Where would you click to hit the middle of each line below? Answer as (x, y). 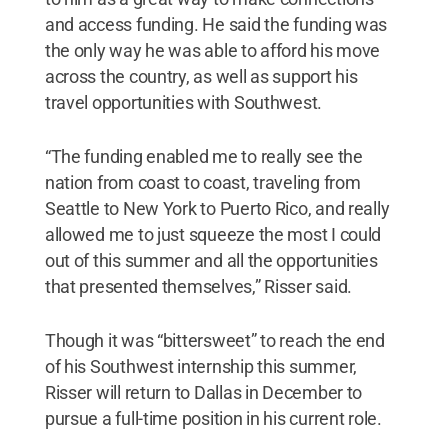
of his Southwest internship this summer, (200, 366)
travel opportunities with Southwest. (183, 102)
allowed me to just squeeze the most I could (213, 234)
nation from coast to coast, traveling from (202, 182)
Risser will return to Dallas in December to (203, 392)
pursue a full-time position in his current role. (213, 418)
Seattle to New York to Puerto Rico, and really (217, 208)
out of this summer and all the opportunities (211, 260)
